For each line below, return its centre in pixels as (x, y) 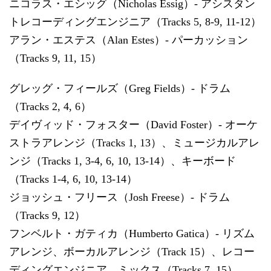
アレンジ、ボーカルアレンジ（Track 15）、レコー (132, 251)
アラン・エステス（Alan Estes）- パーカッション (129, 40)
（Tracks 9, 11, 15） (55, 58)
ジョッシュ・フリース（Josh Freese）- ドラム (119, 197)
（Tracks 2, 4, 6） (50, 106)
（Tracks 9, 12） (47, 215)
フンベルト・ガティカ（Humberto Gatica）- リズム (132, 233)
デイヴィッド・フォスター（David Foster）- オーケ (133, 124)
